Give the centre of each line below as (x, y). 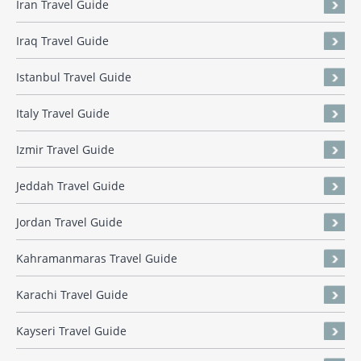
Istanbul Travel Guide (74, 77)
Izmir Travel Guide (65, 150)
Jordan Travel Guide (69, 222)
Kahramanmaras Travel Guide (97, 259)
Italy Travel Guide (63, 114)
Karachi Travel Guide (72, 295)
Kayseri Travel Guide (71, 331)
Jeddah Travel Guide (71, 186)
